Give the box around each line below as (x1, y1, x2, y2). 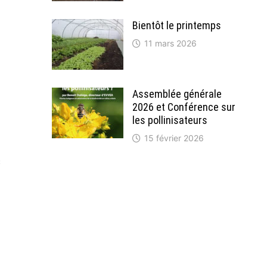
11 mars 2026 (144, 38, 197, 48)
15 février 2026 (144, 132, 204, 143)
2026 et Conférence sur (132, 100, 236, 113)
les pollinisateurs (132, 113, 208, 126)
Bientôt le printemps (132, 18, 222, 32)
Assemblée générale (132, 87, 222, 100)
